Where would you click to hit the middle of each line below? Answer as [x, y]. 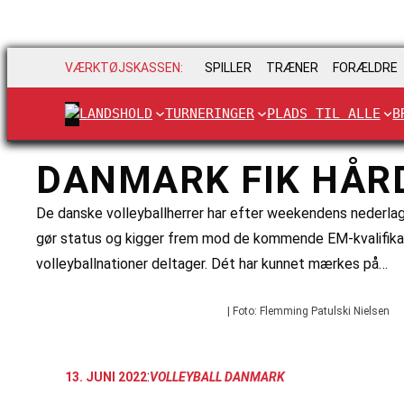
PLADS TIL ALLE [323, 113]
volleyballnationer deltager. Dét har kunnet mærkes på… [212, 264]
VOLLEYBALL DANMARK [217, 376]
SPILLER [228, 68]
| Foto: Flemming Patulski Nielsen [308, 312]
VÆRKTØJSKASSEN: [124, 68]
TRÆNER [292, 68]
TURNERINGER [209, 113]
